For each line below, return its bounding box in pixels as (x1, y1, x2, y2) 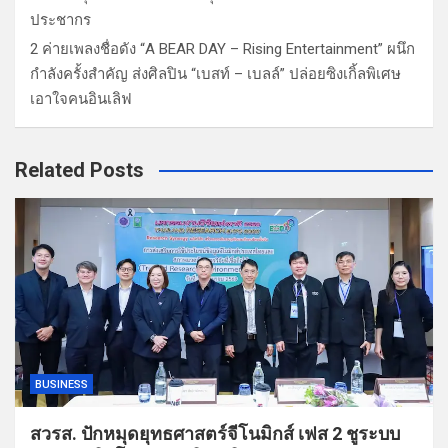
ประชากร (30, 10, 91, 29)
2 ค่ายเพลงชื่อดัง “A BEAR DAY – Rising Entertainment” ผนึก (30, 39, 415, 58)
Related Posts (15, 157, 144, 182)
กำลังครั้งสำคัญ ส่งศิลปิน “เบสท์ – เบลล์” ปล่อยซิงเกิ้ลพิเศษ (30, 64, 401, 83)
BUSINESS (35, 377, 88, 391)
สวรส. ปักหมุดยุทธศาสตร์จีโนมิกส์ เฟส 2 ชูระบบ (30, 422, 400, 444)
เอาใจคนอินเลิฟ (30, 89, 132, 108)
